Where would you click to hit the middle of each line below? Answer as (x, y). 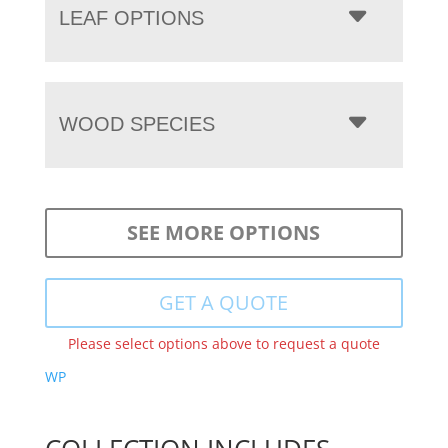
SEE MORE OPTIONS (224, 232)
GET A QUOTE (224, 302)
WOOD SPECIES (136, 123)
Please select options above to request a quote (223, 343)
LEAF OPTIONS (131, 17)
